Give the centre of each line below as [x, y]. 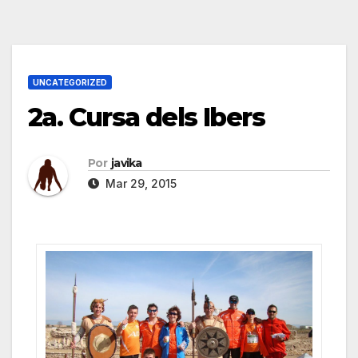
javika [126, 163]
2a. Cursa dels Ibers [146, 117]
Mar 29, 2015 [139, 184]
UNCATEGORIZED [70, 83]
